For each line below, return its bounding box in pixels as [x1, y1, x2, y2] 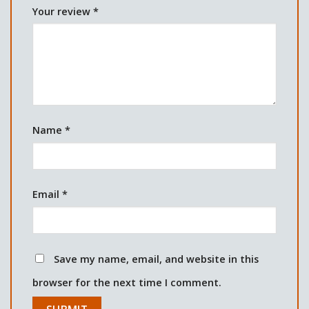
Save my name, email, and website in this [54, 252, 259, 266]
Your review [32, 4, 93, 18]
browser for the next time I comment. [32, 276, 221, 290]
